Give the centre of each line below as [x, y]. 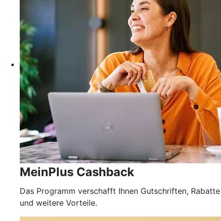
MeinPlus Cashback [77, 172]
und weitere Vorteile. [58, 203]
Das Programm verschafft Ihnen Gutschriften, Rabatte [120, 191]
